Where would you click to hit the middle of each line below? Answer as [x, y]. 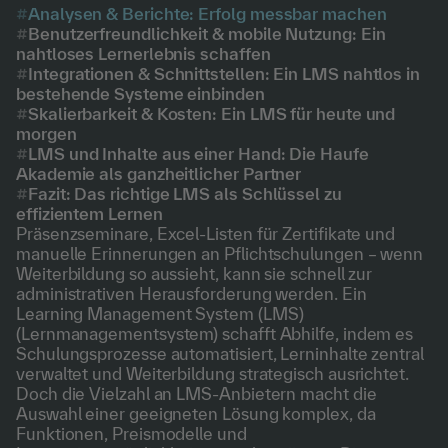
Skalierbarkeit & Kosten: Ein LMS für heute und [212, 113]
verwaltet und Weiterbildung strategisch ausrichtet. [212, 373]
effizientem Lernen [89, 213]
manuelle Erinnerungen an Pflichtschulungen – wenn [220, 253]
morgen [46, 133]
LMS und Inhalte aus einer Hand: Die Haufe [198, 153]
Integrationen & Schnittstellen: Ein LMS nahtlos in [224, 73]
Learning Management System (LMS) [160, 313]
